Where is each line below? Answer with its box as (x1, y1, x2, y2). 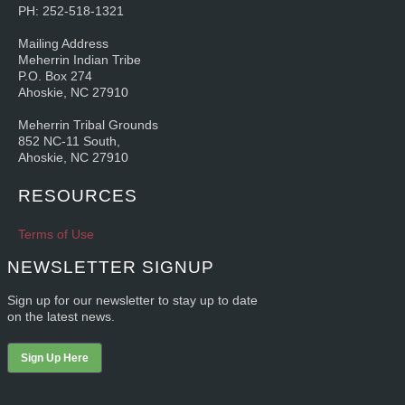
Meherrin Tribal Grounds (18, 118, 158, 133)
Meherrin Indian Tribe (18, 52, 141, 67)
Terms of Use (18, 227, 94, 242)
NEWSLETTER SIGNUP (7, 257, 214, 278)
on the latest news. (7, 309, 115, 325)
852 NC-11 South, (18, 134, 120, 149)
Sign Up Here (20, 352, 89, 365)
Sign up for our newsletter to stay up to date (7, 293, 258, 308)
